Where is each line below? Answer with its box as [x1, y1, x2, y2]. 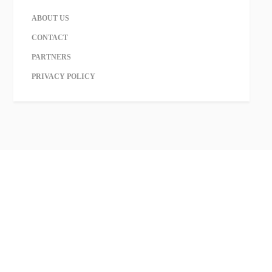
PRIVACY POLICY [32, 72, 96, 81]
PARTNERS [32, 53, 72, 61]
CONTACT [32, 33, 69, 42]
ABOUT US [32, 14, 70, 22]
